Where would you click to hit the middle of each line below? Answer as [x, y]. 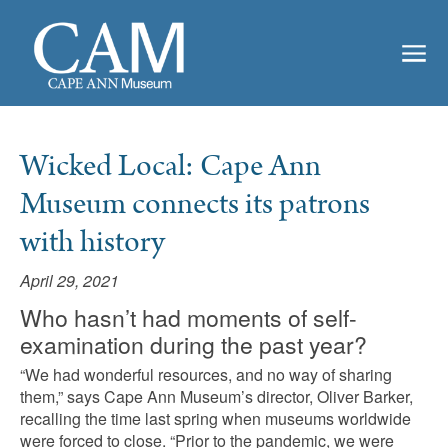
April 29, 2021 [69, 280]
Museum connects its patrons [195, 204]
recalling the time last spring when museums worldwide [215, 418]
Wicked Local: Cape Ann [170, 166]
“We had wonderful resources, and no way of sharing [206, 374]
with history [92, 242]
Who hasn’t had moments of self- [188, 317]
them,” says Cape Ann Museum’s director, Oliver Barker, [216, 396]
